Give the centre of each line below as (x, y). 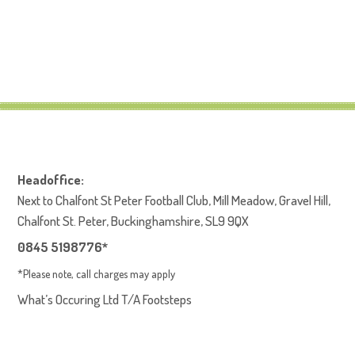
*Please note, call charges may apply (97, 273)
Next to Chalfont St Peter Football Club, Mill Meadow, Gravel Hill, (174, 200)
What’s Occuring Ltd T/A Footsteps (105, 299)
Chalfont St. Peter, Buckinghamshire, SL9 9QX (134, 221)
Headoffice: (51, 179)
